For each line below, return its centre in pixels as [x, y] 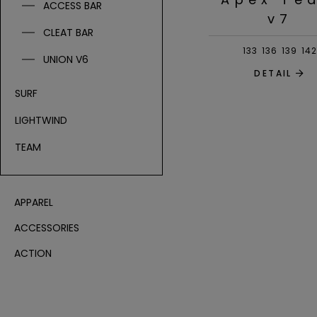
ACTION [33, 253]
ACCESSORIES [47, 228]
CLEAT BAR [68, 33]
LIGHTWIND [41, 120]
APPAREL [34, 202]
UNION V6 [66, 59]
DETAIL [273, 74]
